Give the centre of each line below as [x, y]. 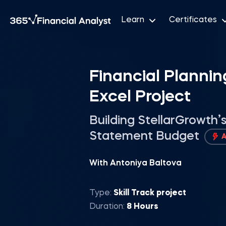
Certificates [193, 20]
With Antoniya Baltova [135, 163]
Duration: [108, 207]
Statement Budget [146, 136]
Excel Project [140, 97]
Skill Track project [150, 193]
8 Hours [143, 207]
